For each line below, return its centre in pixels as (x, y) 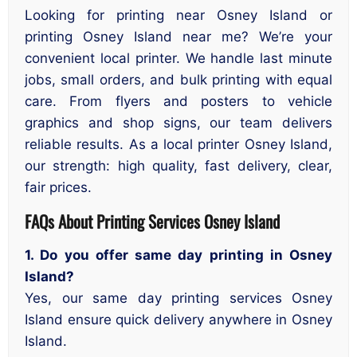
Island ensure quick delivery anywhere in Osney (178, 320)
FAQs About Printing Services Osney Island (152, 221)
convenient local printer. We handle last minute (178, 58)
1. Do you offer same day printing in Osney (178, 255)
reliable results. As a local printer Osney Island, (178, 144)
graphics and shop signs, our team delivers (178, 122)
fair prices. (58, 187)
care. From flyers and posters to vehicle (178, 101)
